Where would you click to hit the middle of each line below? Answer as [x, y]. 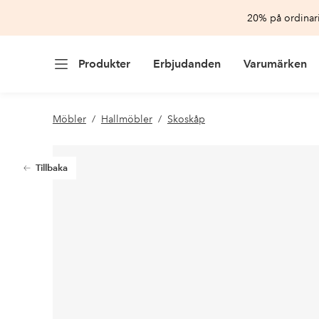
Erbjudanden [187, 64]
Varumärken [275, 64]
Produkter [104, 64]
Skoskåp [186, 119]
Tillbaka [51, 168]
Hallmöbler [126, 119]
